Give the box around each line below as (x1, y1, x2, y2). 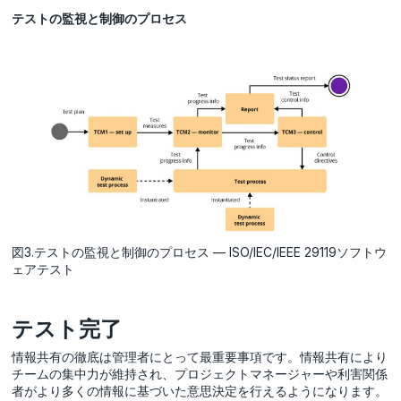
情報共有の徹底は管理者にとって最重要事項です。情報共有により (12, 348, 388, 364)
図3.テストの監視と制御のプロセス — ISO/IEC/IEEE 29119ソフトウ (12, 243, 388, 260)
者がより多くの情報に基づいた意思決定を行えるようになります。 (12, 382, 388, 398)
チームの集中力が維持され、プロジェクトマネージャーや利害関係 (12, 365, 388, 381)
